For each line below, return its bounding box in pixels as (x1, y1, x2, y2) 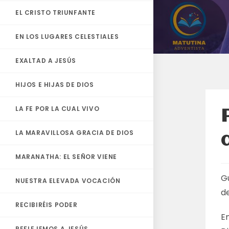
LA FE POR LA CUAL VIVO (15, 104, 100, 113)
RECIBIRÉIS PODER (15, 200, 78, 209)
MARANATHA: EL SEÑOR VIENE (15, 152, 117, 161)
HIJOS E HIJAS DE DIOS (15, 80, 94, 89)
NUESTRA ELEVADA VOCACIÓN (15, 176, 121, 185)
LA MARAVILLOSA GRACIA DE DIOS (15, 128, 134, 137)
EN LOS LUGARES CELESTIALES (15, 32, 119, 41)
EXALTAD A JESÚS (15, 56, 76, 65)
